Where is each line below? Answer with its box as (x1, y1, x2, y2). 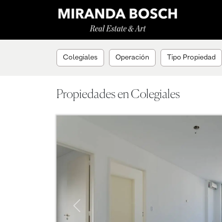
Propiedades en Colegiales (56, 89, 180, 101)
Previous (76, 194, 108, 203)
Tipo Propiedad (167, 54, 216, 61)
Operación (115, 54, 149, 61)
